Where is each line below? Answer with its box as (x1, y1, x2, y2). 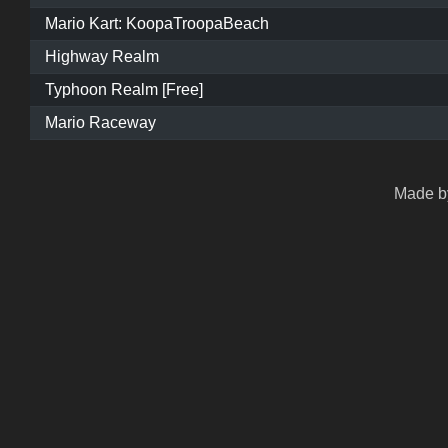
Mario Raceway (45, 114, 156, 132)
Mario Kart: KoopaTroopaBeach (45, 15, 269, 33)
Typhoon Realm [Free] (45, 81, 203, 99)
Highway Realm (45, 48, 159, 66)
